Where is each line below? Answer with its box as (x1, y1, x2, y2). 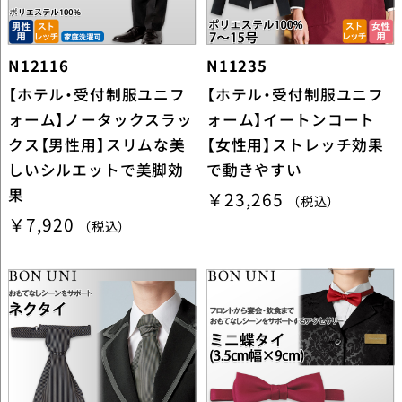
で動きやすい (205, 158, 303, 180)
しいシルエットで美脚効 (7, 158, 185, 180)
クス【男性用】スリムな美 (7, 133, 186, 155)
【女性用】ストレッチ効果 (205, 133, 385, 155)
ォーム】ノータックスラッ (7, 108, 193, 130)
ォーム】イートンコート (205, 108, 376, 130)
